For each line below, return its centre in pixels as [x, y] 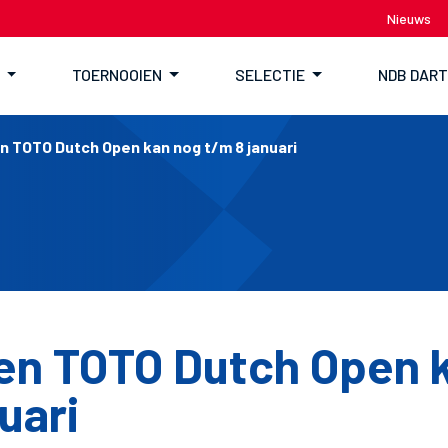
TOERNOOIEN [117, 74]
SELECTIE [269, 74]
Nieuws [409, 18]
